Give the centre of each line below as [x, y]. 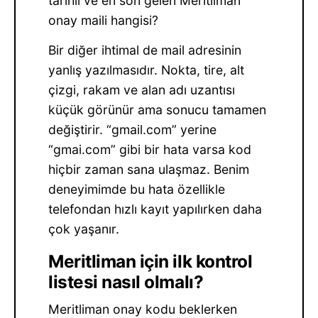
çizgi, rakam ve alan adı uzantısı [142, 90]
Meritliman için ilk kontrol [150, 261]
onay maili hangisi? [104, 21]
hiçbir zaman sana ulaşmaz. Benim [149, 170]
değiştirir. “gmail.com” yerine [133, 130]
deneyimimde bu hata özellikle [137, 190]
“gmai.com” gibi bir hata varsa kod [150, 150]
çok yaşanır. [84, 229]
